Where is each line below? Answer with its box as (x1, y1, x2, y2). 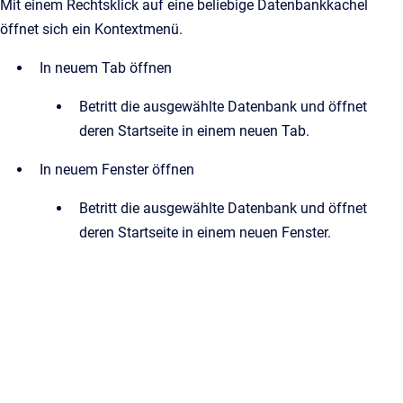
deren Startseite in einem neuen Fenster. (79, 224, 331, 242)
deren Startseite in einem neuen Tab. (79, 122, 309, 140)
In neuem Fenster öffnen (40, 161, 194, 179)
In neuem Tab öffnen (40, 59, 172, 77)
